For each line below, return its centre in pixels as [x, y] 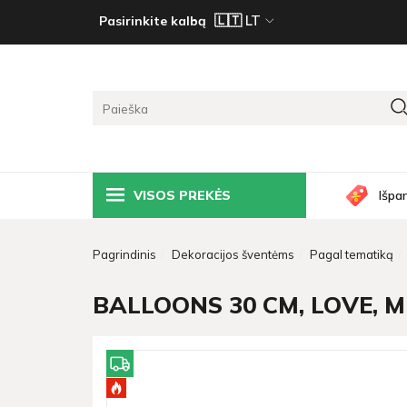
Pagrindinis [124, 254]
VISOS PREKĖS [182, 195]
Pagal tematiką [352, 254]
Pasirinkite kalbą [153, 21]
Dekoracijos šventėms [233, 254]
